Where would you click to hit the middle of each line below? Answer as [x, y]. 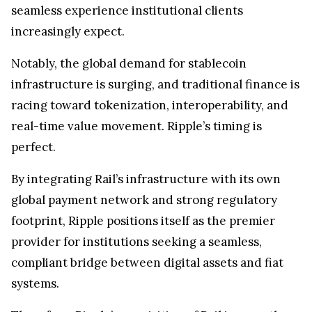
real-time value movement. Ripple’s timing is [136, 119]
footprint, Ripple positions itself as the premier [143, 213]
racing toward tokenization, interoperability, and [150, 98]
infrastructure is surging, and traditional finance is [155, 77]
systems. [35, 276]
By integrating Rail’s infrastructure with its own [146, 172]
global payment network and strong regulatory [144, 193]
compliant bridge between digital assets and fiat [147, 255]
